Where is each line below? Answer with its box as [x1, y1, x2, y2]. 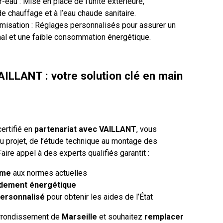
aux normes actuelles [11, 168, 87, 178]
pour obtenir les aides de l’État [45, 192, 153, 202]
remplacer [144, 212, 184, 222]
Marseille [62, 212, 97, 222]
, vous [136, 124, 157, 134]
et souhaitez [97, 212, 144, 222]
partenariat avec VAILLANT [32, 124, 136, 134]
